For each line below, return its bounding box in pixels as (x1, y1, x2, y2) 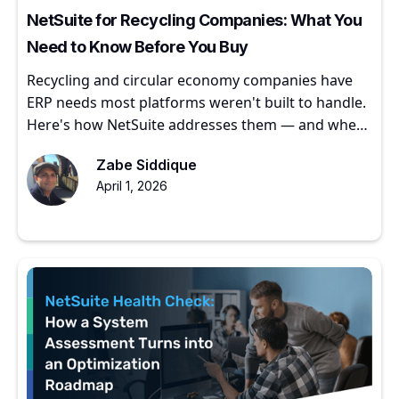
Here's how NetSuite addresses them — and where (27, 114, 370, 134)
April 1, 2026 (95, 177, 167, 193)
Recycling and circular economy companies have (27, 69, 353, 90)
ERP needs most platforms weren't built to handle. (27, 92, 366, 112)
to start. (27, 136, 80, 157)
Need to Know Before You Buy (27, 37, 248, 56)
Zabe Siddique (95, 155, 197, 174)
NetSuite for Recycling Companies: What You (27, 10, 362, 29)
